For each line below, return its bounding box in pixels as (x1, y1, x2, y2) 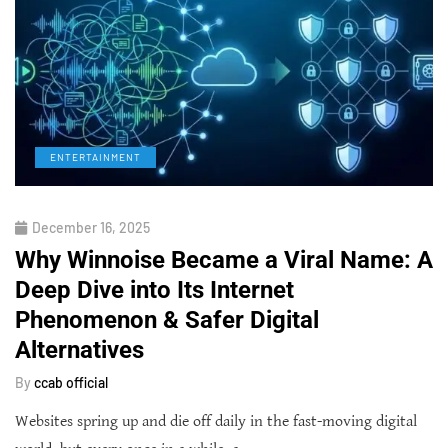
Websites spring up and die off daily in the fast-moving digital (15, 411, 417, 431)
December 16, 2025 (32, 218, 150, 236)
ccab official (34, 373, 108, 391)
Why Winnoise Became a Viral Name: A (15, 245, 433, 274)
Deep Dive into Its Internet (15, 275, 294, 304)
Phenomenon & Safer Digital (15, 305, 319, 334)
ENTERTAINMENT (50, 150, 141, 163)
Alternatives (15, 335, 144, 364)
